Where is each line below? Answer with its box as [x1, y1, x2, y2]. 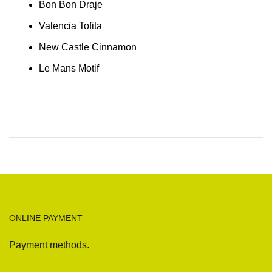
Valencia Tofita [39, 20, 102, 31]
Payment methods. [9, 239, 89, 250]
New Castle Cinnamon [39, 41, 137, 52]
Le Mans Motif [39, 63, 99, 73]
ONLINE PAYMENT [9, 212, 83, 223]
